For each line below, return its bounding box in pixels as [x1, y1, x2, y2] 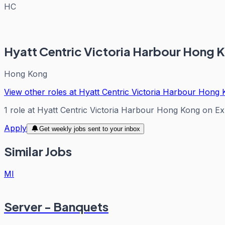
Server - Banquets [4, 199, 108, 214]
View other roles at [4, 86, 79, 97]
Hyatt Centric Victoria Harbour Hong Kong [37, 104, 200, 115]
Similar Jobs [4, 144, 72, 159]
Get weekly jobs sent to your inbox [39, 125, 140, 133]
